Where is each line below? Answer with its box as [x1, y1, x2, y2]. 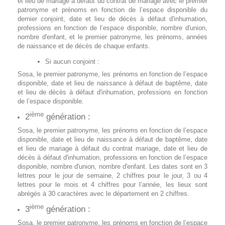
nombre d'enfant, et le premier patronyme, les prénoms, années [18, 33, 207, 41]
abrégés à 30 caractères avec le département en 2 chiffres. [18, 190, 189, 197]
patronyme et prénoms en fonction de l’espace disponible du [18, 6, 207, 14]
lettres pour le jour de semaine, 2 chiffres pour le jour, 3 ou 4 [18, 172, 207, 179]
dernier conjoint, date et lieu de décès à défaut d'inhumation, [18, 15, 207, 23]
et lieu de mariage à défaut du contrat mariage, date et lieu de [18, 145, 207, 152]
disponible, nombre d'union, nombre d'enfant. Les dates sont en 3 [18, 163, 207, 170]
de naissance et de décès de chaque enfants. [18, 42, 150, 50]
